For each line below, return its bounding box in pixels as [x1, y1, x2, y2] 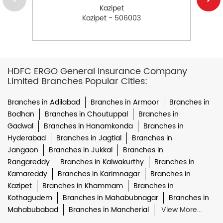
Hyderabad [7, 132, 46, 144]
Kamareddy [7, 168, 47, 180]
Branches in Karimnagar [58, 168, 140, 180]
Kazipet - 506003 [82, 12, 141, 24]
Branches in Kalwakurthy [60, 156, 144, 168]
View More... [161, 204, 202, 216]
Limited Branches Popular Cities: [7, 74, 147, 89]
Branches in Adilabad [7, 96, 80, 108]
